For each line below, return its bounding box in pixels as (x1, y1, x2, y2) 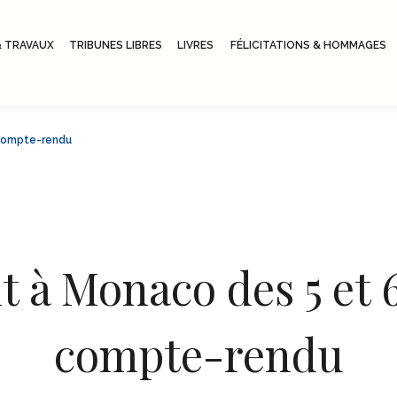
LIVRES (177, 38, 214, 51)
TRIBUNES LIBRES (68, 38, 162, 51)
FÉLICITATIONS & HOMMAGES (230, 38, 386, 51)
